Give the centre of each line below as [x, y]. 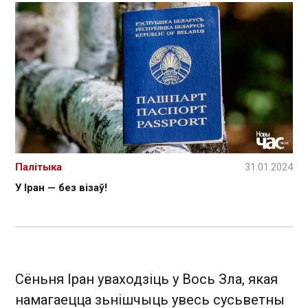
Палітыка [38, 167]
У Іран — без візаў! [61, 188]
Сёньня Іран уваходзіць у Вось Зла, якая [146, 279]
